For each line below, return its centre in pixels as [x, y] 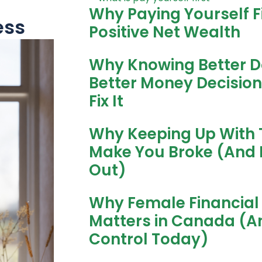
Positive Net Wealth [165, 32]
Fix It [106, 101]
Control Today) [149, 239]
